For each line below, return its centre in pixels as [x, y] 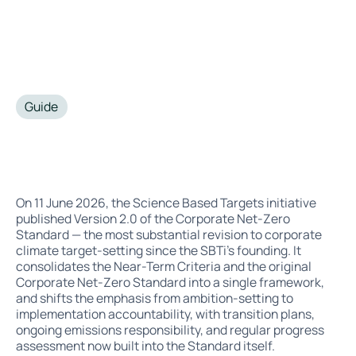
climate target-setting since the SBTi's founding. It [158, 250]
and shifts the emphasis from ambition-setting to [154, 298]
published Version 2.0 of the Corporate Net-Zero [153, 218]
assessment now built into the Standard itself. [145, 345]
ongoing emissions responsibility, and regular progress [170, 329]
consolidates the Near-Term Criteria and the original [163, 266]
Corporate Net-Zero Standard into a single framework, [170, 282]
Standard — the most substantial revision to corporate [168, 234]
